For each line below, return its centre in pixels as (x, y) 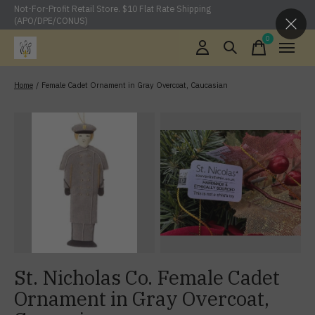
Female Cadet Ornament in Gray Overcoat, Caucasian (135, 85)
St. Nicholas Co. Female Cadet (147, 277)
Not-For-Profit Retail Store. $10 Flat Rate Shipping (112, 8)
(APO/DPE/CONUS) (51, 20)
